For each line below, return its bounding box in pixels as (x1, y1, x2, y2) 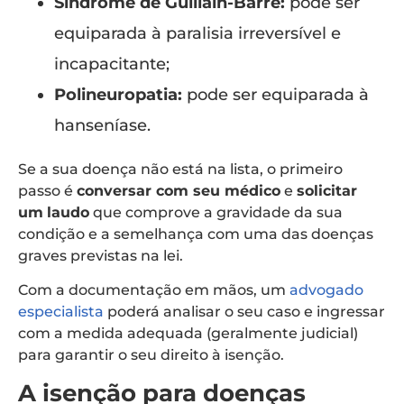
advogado (289, 281, 363, 299)
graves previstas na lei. (18, 246, 183, 264)
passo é (18, 181, 77, 199)
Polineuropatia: (54, 84, 182, 105)
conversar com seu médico (77, 181, 280, 199)
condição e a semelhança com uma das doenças (18, 225, 373, 243)
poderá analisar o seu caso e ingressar (104, 303, 385, 321)
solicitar (297, 181, 357, 199)
